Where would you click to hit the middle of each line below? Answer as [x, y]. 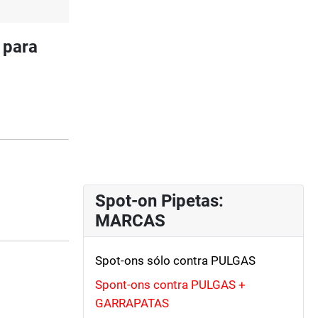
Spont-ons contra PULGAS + [170, 285]
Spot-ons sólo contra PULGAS [175, 260]
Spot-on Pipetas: [159, 201]
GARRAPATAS [132, 303]
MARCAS [130, 220]
